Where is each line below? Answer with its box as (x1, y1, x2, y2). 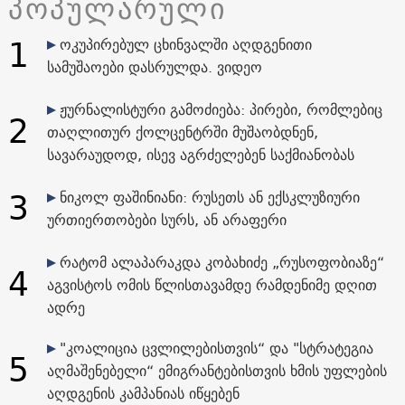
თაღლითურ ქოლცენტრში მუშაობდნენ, (46, 118, 318, 145)
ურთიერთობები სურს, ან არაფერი (46, 206, 287, 232)
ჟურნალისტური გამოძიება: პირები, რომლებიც (59, 96, 382, 122)
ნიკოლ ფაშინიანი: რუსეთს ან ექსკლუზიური (59, 184, 360, 210)
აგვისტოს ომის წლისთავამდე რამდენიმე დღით (46, 271, 377, 297)
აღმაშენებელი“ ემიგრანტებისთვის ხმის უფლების (46, 357, 387, 383)
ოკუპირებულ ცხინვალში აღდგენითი (59, 31, 312, 57)
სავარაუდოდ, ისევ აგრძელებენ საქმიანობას (46, 141, 354, 167)
